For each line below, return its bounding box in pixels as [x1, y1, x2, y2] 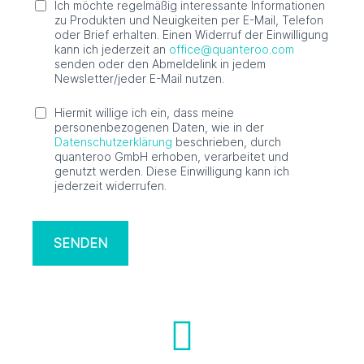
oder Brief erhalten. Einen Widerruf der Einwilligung [54, 27, 328, 41]
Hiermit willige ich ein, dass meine [54, 105, 234, 119]
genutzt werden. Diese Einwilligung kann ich [54, 163, 289, 178]
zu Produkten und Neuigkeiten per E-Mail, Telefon [54, 12, 323, 27]
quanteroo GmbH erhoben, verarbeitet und [54, 149, 288, 163]
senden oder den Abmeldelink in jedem [54, 56, 266, 71]
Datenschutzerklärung [54, 134, 172, 149]
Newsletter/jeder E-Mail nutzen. [54, 71, 224, 85]
